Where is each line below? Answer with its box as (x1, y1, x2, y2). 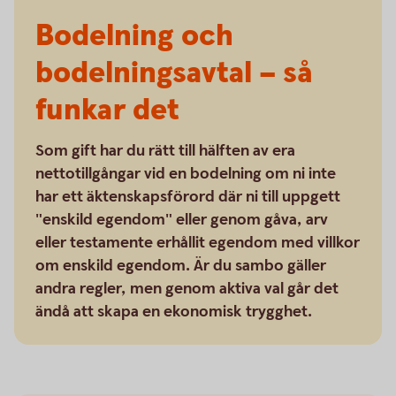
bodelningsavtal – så (35, 53, 312, 94)
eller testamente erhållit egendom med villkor (35, 232, 360, 253)
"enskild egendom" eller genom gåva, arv (35, 209, 328, 230)
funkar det (35, 90, 179, 131)
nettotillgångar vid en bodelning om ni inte (35, 164, 336, 184)
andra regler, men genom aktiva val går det (35, 278, 339, 299)
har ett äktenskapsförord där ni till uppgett (35, 187, 340, 207)
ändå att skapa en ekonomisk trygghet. (35, 301, 312, 322)
